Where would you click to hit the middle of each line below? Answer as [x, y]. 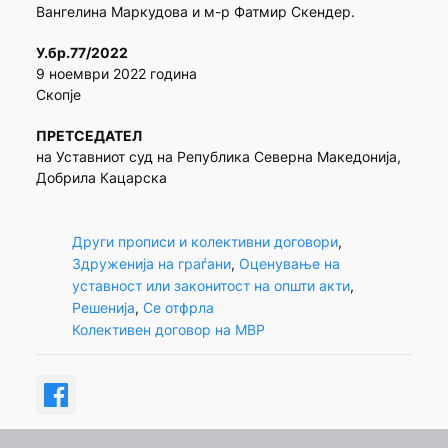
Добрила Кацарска [101, 178]
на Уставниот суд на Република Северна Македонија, [218, 157]
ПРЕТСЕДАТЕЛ [88, 136]
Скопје [58, 95]
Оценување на [289, 263]
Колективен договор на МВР [168, 329]
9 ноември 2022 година [116, 74]
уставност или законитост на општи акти [210, 285]
